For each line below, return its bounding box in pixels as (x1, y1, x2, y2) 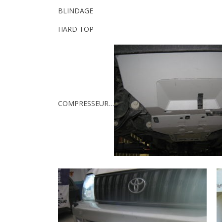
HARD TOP (58, 24, 94, 34)
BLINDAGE (58, 6, 93, 15)
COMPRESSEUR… (58, 98, 114, 108)
